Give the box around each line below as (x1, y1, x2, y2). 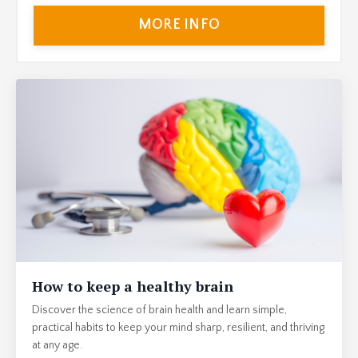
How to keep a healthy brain (32, 276, 233, 296)
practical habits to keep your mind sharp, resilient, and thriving (32, 321, 324, 335)
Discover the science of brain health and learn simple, (32, 304, 287, 317)
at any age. (32, 339, 82, 352)
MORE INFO (137, 17, 221, 34)
